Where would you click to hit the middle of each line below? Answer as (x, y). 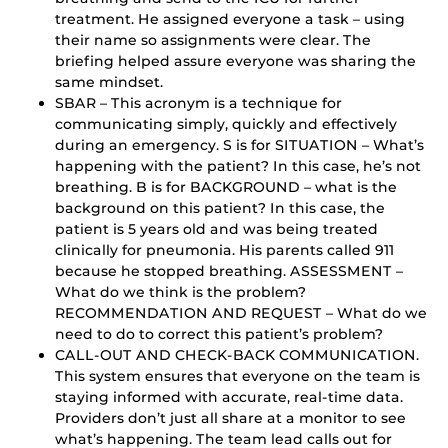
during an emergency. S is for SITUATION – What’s (239, 145)
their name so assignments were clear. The (213, 40)
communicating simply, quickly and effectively (226, 124)
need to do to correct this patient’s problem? (219, 334)
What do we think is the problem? (180, 292)
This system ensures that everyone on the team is (237, 376)
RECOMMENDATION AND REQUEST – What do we (241, 313)
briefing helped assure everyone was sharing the (235, 61)
